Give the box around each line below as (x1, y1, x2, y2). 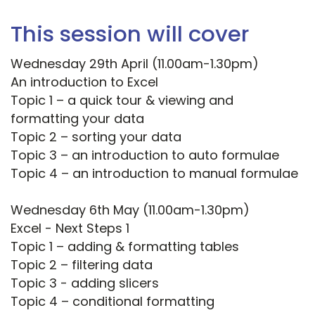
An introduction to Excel (11, 73, 158, 91)
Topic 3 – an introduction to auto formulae (11, 146, 279, 165)
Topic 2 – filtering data (11, 256, 153, 274)
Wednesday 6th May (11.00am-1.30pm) (11, 201, 250, 219)
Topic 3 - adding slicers (11, 274, 159, 292)
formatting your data (11, 110, 144, 128)
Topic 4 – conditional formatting (11, 292, 214, 311)
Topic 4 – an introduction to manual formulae (11, 165, 298, 183)
